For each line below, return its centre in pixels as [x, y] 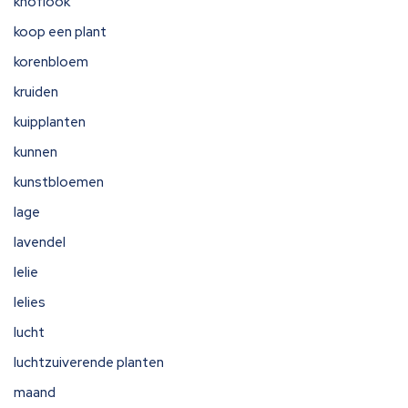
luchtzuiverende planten [89, 362]
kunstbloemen [59, 182]
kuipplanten [50, 122]
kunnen [36, 152]
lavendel [40, 242]
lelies [30, 302]
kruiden [36, 92]
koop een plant [60, 32]
